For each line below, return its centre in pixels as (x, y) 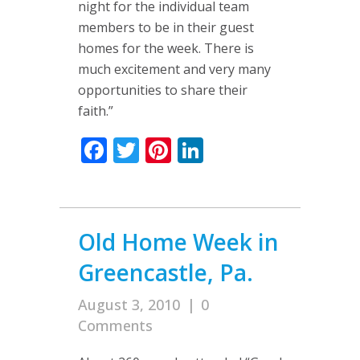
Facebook (164, 150)
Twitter (182, 150)
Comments (115, 325)
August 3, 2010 (129, 305)
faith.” (96, 111)
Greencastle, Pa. (166, 272)
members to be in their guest (166, 27)
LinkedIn (255, 150)
